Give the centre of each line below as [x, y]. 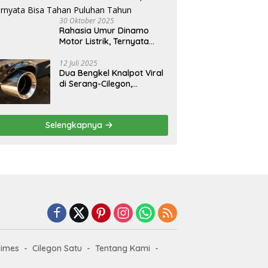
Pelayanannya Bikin [98, 94]
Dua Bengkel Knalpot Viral [112, 73]
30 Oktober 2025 [87, 20]
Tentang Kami [122, 249]
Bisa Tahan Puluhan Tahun [112, 52]
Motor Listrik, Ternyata [104, 41]
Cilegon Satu [57, 249]
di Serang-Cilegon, [96, 83]
